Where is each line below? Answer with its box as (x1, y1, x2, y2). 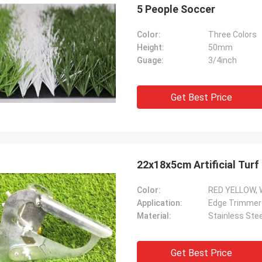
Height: (137, 43, 164, 52)
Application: (137, 198, 182, 208)
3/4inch (208, 56, 237, 65)
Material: (137, 211, 171, 220)
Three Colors (208, 30, 257, 39)
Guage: (137, 56, 164, 65)
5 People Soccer (137, 3, 215, 15)
